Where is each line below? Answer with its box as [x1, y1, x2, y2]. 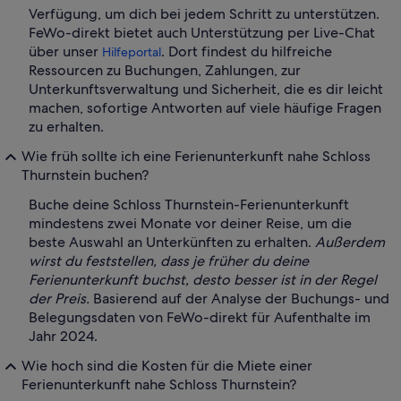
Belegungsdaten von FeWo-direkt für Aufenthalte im [29, 308, 371, 328]
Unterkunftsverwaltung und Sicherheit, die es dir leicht [29, 80, 383, 99]
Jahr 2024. [29, 327, 98, 346]
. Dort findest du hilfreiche [161, 42, 332, 62]
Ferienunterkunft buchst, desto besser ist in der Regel [29, 270, 377, 290]
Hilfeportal [102, 44, 161, 61]
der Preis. [29, 289, 93, 309]
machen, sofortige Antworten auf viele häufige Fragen [29, 98, 381, 118]
